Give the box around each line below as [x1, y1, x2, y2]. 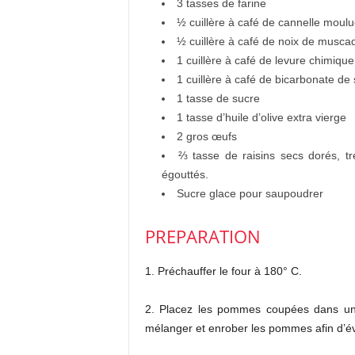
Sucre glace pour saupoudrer [176, 187, 323, 200]
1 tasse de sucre [176, 92, 260, 105]
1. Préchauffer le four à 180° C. [144, 265, 302, 277]
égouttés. [161, 168, 208, 181]
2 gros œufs [176, 130, 237, 143]
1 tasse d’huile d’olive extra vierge [176, 111, 346, 124]
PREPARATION [144, 224, 261, 248]
